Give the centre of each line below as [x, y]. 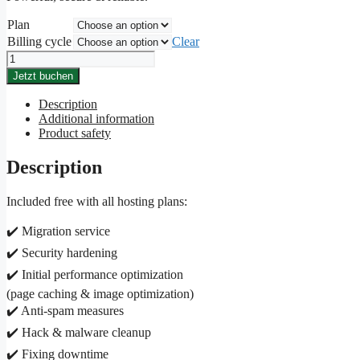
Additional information [96, 119]
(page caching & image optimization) [100, 294]
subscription [36, 72]
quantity [26, 86]
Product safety [75, 133]
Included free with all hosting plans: [97, 202]
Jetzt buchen [43, 76]
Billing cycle [39, 42]
